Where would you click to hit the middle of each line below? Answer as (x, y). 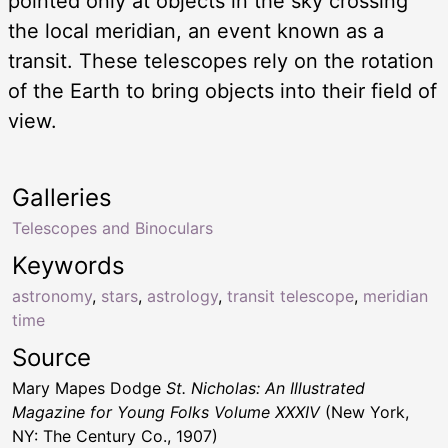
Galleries (62, 198)
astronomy (52, 296)
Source (51, 358)
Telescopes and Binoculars (112, 228)
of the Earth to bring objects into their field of (222, 91)
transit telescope (290, 296)
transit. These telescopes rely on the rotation (221, 61)
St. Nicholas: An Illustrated (265, 388)
